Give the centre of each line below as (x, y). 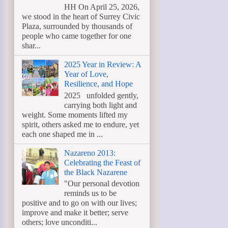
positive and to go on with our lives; (79, 203)
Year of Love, (87, 74)
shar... (31, 46)
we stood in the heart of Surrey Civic (81, 17)
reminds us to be (91, 193)
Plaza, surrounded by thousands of (77, 26)
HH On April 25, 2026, (102, 7)
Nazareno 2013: (90, 153)
